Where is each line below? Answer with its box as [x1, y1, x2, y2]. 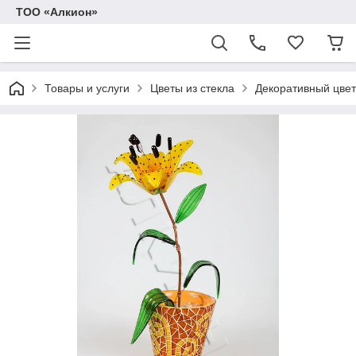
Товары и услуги [44, 82, 130, 95]
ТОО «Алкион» [16, 6, 98, 18]
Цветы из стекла [150, 82, 234, 95]
